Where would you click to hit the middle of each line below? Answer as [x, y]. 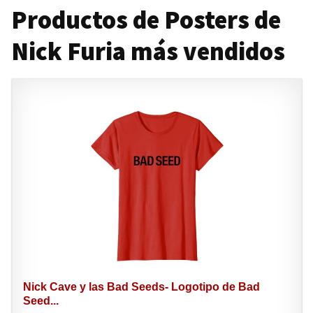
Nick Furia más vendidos [148, 51]
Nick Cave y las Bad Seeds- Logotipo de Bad [141, 287]
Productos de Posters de [146, 20]
